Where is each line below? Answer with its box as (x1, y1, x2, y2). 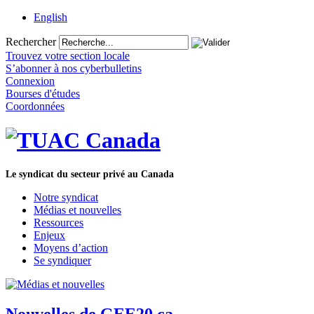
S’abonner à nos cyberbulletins (6, 62, 142, 74)
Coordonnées (6, 100, 64, 112)
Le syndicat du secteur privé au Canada (6, 168, 174, 179)
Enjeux (34, 228, 65, 241)
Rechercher (6, 36, 56, 48)
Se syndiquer (34, 254, 91, 266)
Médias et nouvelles (34, 203, 121, 216)
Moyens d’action (34, 241, 108, 254)
